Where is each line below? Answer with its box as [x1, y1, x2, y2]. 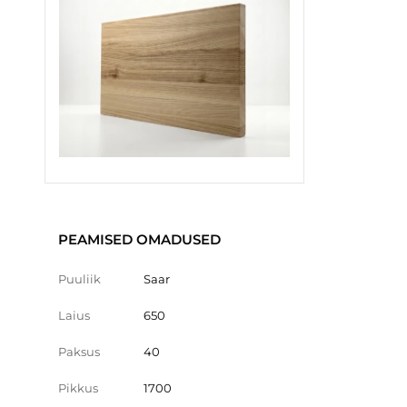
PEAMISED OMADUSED [58, 230, 221, 248]
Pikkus [58, 380, 98, 395]
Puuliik [58, 271, 101, 286]
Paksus [58, 343, 100, 359]
